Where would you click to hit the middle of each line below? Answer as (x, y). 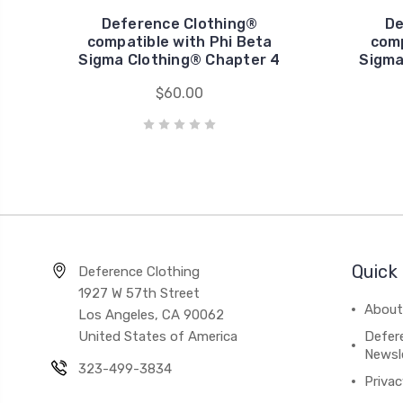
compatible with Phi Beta (179, 41)
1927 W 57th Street (139, 293)
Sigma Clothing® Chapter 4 (179, 59)
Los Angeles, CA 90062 (151, 314)
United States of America (158, 336)
